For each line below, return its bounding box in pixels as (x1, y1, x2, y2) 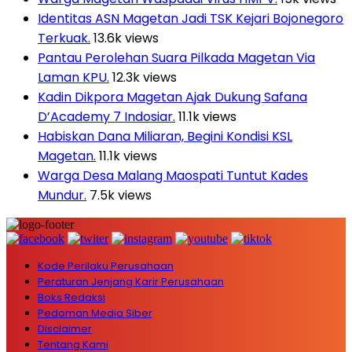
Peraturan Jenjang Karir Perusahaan (38, 273, 224, 289)
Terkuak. (38, 28, 90, 47)
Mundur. (38, 185, 86, 204)
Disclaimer (38, 321, 92, 336)
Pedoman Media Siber (38, 305, 152, 321)
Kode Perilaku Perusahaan (38, 258, 174, 273)
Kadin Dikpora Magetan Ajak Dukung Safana (38, 87, 307, 106)
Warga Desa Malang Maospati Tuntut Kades (38, 166, 308, 185)
